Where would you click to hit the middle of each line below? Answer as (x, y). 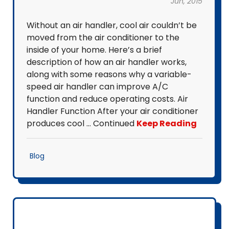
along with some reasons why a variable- (109, 74)
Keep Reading (167, 123)
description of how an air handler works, (107, 62)
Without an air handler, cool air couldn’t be (112, 25)
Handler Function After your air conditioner (112, 111)
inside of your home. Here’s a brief (94, 50)
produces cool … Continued (82, 123)
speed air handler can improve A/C (97, 87)
